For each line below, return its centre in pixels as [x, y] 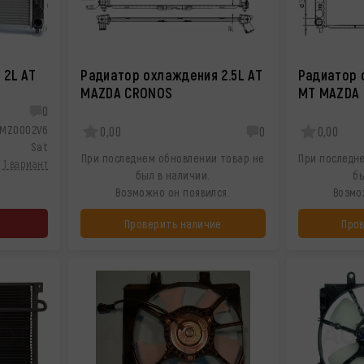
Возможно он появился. [173, 192]
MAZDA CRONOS [127, 93]
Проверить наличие [173, 223]
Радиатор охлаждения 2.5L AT [171, 75]
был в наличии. [173, 175]
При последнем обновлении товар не [173, 158]
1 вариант [26, 164]
